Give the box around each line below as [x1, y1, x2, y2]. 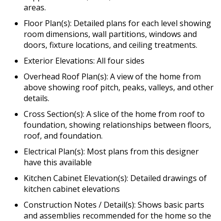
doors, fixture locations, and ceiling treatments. [24, 39, 197, 51]
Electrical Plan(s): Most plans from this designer [24, 146, 199, 157]
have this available [24, 157, 92, 168]
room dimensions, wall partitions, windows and [24, 29, 197, 40]
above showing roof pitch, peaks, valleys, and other [24, 82, 214, 93]
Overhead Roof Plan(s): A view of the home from [24, 71, 201, 82]
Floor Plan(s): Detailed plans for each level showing [24, 18, 211, 29]
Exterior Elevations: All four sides [24, 55, 145, 67]
